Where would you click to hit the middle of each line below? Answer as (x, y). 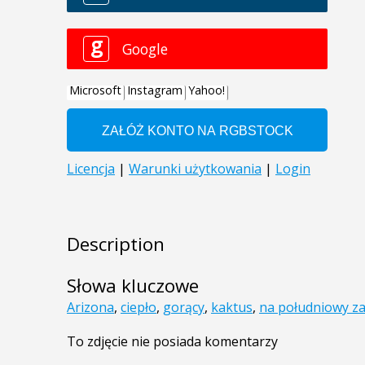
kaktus (232, 308)
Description (116, 244)
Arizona (90, 308)
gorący (184, 308)
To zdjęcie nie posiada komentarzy (172, 342)
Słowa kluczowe (133, 286)
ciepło (139, 308)
